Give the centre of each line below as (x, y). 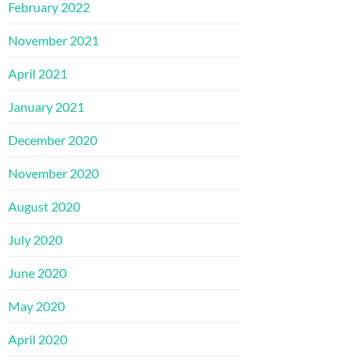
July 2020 (35, 239)
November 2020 (53, 173)
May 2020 (36, 305)
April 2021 (38, 73)
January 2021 (46, 106)
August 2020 (44, 206)
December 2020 (53, 139)
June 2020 (37, 272)
